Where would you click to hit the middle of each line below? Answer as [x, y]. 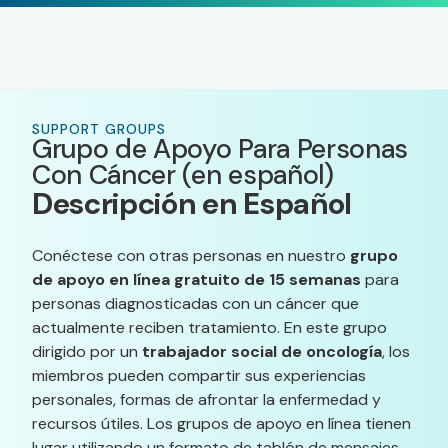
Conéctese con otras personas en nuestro [191, 255]
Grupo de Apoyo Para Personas [220, 148]
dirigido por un [87, 351]
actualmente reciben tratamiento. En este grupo [209, 327]
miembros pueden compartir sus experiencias [199, 375]
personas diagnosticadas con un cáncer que [195, 303]
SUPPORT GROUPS [99, 129]
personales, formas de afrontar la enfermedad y [206, 399]
